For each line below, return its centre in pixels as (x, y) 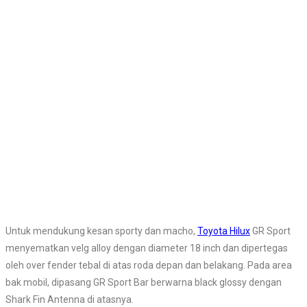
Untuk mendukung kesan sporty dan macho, (101, 231)
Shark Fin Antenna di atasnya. (70, 300)
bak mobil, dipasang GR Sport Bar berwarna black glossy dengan (144, 283)
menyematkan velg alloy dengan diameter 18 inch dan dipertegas (147, 248)
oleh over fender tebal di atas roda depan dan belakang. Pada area (149, 266)
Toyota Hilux (224, 231)
